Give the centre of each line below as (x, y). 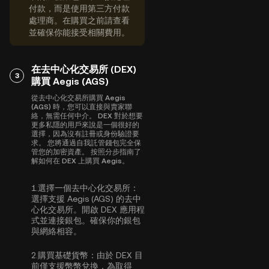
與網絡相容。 (56, 231)
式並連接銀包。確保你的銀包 (86, 220)
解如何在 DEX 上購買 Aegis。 (80, 161)
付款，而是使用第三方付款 (79, 8)
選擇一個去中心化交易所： (88, 188)
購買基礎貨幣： (67, 255)
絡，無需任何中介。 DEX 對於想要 (87, 116)
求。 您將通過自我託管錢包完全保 (86, 143)
